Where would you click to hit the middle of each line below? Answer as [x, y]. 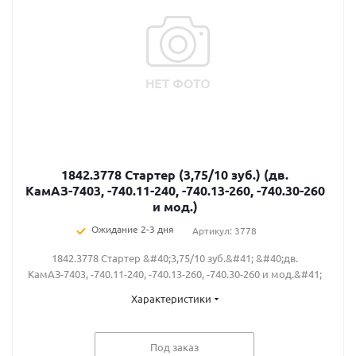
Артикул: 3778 [224, 230]
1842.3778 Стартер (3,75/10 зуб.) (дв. [175, 174]
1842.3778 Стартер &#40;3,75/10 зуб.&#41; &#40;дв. [175, 258]
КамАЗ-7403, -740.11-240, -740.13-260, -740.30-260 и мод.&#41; [175, 274]
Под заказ [174, 346]
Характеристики [171, 298]
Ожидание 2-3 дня [132, 229]
